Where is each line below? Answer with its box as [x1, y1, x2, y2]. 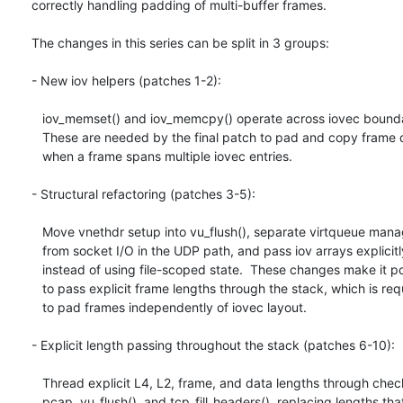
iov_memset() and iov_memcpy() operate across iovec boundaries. [31, 111, 42, 127]
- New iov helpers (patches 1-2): [31, 73, 221, 89]
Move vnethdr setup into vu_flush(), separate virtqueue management [31, 224, 42, 240]
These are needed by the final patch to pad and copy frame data [31, 130, 42, 146]
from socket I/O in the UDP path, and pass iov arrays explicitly [31, 243, 42, 259]
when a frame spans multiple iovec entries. [31, 148, 42, 165]
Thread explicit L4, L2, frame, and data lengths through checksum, [31, 375, 42, 391]
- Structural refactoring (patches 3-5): [31, 186, 255, 202]
